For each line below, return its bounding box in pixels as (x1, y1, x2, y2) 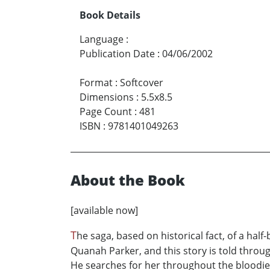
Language (80, 32, 124, 46)
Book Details (80, 8, 140, 22)
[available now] (71, 203, 138, 217)
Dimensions (80, 90, 134, 104)
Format (80, 75, 113, 89)
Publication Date (80, 46, 155, 60)
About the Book (71, 169, 185, 190)
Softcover (120, 75, 163, 89)
